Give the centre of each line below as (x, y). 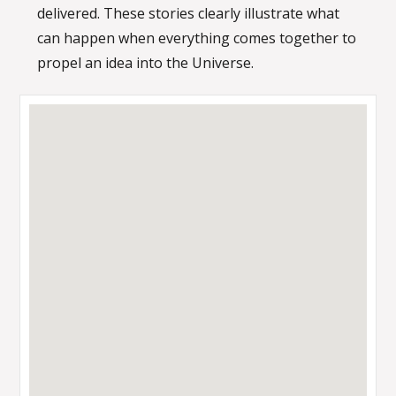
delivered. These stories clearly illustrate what (189, 13)
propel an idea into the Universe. (146, 63)
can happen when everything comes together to (197, 38)
